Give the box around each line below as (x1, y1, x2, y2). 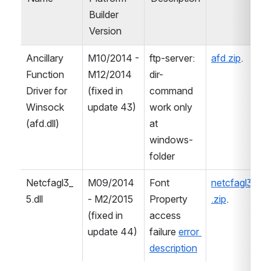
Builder (88, 8, 119, 21)
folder (149, 150, 175, 163)
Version (88, 24, 122, 37)
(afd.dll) (26, 117, 59, 130)
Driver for (26, 85, 67, 97)
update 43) (88, 101, 136, 114)
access (149, 209, 181, 222)
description (149, 242, 197, 255)
